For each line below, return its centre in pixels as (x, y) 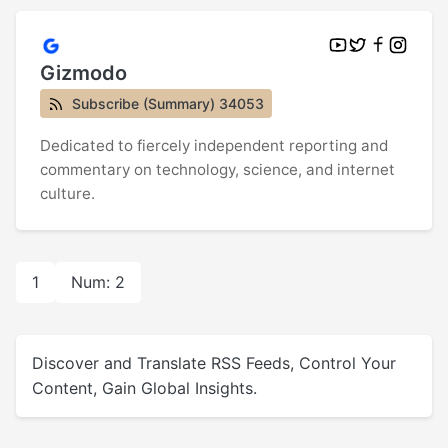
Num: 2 (98, 281)
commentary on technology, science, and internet (217, 169)
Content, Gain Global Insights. (144, 387)
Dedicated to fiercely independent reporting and (214, 145)
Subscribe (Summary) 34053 (168, 103)
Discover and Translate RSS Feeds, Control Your (214, 362)
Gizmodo (83, 73)
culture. (67, 193)
